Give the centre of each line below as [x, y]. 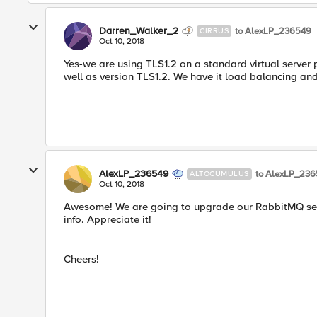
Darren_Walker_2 [139, 31]
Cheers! [81, 259]
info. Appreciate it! [108, 219]
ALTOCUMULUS [219, 174]
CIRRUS [214, 31]
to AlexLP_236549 [273, 31]
